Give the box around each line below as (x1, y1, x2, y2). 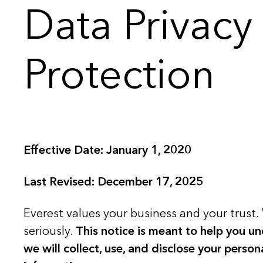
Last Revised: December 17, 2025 (23, 174, 203, 189)
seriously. (23, 224, 76, 238)
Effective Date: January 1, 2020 (23, 143, 191, 157)
